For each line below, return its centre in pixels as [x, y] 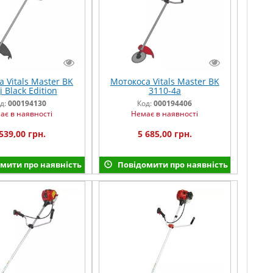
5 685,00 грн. [165, 134]
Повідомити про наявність [172, 165]
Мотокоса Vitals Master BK [165, 82]
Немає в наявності [165, 114]
